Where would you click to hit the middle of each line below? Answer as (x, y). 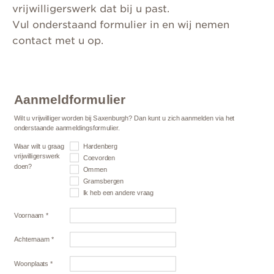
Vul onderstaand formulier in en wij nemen (121, 25)
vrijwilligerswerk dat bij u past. (91, 9)
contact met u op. (58, 41)
